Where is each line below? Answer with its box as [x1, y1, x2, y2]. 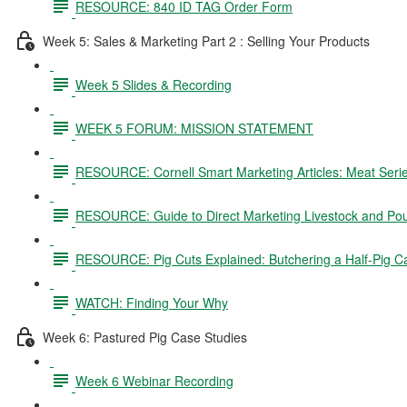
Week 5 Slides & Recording [75, 74, 232, 94]
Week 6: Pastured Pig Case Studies [43, 327, 247, 346]
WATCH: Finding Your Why [75, 293, 228, 312]
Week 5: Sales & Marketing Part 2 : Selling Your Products [43, 31, 370, 50]
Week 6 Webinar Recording [75, 371, 233, 390]
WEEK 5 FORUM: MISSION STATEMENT [75, 118, 313, 137]
